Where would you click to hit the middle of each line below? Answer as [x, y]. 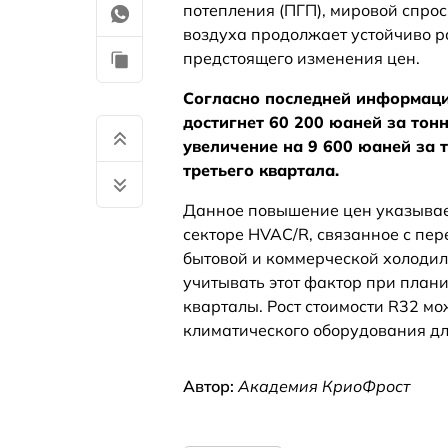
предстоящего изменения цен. [301, 58]
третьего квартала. [261, 170]
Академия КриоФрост [324, 386]
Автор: [210, 386]
